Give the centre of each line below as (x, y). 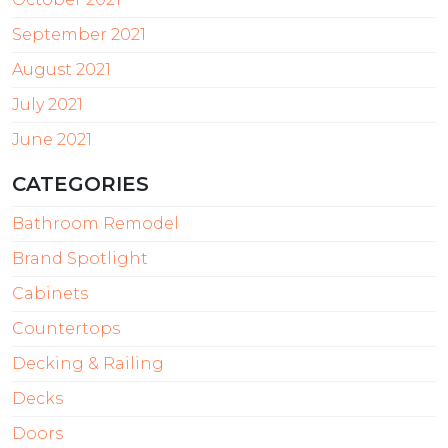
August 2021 (61, 69)
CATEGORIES (80, 183)
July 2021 (47, 104)
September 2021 (79, 34)
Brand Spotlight (80, 258)
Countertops (66, 328)
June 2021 (52, 139)
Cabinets (50, 293)
